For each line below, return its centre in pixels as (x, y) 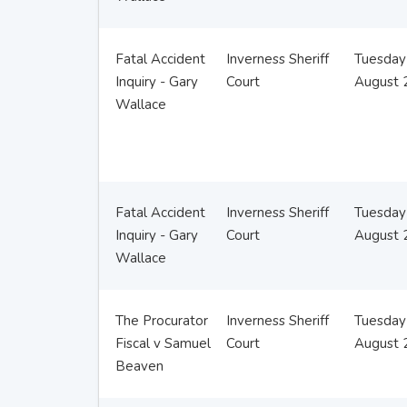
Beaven (139, 366)
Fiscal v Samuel (163, 343)
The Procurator (161, 321)
